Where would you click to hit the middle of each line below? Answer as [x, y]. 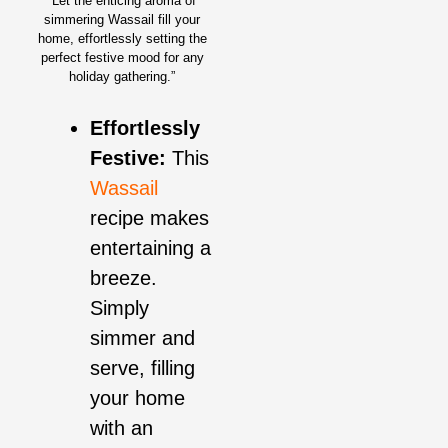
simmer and [142, 338]
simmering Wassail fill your [122, 20]
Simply [119, 308]
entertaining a [150, 248]
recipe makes [149, 218]
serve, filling [142, 368]
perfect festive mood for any [122, 58]
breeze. [123, 278]
